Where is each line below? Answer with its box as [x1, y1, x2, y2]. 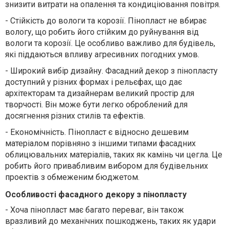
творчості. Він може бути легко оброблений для [5, 100, 188, 110]
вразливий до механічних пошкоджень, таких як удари [5, 216, 216, 226]
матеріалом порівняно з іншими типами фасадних [5, 139, 196, 149]
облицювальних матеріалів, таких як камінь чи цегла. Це [5, 150, 222, 160]
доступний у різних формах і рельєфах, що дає [5, 77, 182, 87]
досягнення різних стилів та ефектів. [5, 111, 145, 121]
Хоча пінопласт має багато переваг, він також [10, 205, 184, 215]
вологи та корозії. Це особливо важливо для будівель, [5, 38, 215, 49]
